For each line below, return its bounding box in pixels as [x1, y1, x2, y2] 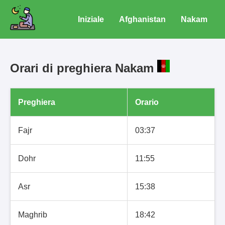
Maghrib [18, 210, 47, 219]
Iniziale [78, 15, 104, 24]
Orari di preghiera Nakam [10, 61, 157, 75]
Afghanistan [119, 15, 166, 24]
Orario [135, 97, 159, 106]
